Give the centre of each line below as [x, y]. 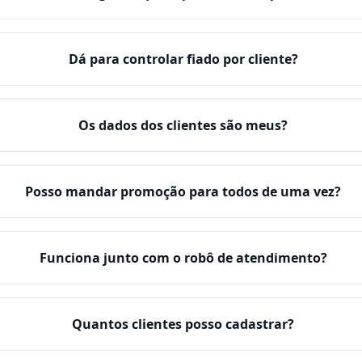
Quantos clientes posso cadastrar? [183, 324]
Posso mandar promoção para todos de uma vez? [183, 192]
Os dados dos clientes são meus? [183, 125]
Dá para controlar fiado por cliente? [183, 59]
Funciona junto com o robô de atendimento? [183, 258]
